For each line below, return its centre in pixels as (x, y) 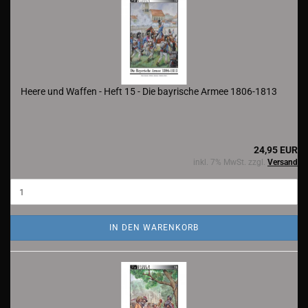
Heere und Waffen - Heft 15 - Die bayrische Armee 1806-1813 (149, 91)
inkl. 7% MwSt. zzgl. (230, 162)
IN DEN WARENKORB (154, 228)
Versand (283, 162)
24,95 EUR (276, 150)
